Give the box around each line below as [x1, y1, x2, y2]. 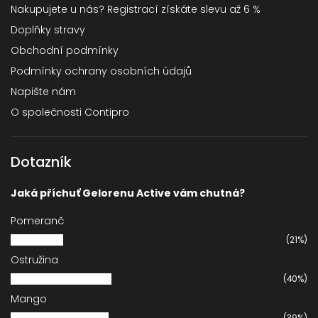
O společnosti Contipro [11, 105, 129, 120]
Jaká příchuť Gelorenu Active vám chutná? [11, 185, 245, 200]
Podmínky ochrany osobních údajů [11, 64, 192, 79]
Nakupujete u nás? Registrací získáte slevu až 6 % [11, 2, 261, 17]
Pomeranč [11, 214, 64, 229]
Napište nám [11, 84, 76, 99]
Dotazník [11, 152, 71, 172]
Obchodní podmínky [11, 43, 119, 58]
